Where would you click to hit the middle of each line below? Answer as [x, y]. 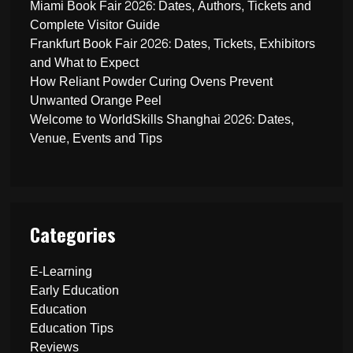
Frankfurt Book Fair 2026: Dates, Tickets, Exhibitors [173, 43]
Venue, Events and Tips [97, 138]
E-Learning [61, 271]
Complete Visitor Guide [95, 24]
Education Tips [72, 328]
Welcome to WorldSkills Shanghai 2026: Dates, [162, 119]
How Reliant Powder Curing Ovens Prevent [152, 81]
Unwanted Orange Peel [96, 100]
